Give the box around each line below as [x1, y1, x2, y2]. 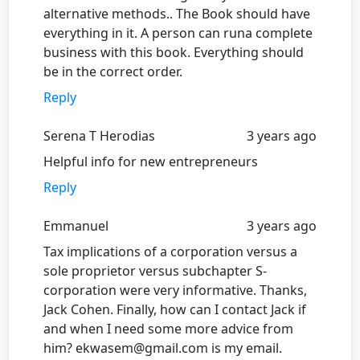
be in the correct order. [43, 62, 182, 80]
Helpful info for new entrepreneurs [43, 152, 258, 170]
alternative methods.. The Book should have [43, 4, 310, 22]
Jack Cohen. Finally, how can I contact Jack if [43, 300, 306, 318]
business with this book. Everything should [43, 43, 304, 61]
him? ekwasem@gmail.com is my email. [43, 338, 282, 357]
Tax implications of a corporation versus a [43, 242, 297, 260]
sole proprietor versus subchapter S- [43, 261, 267, 280]
